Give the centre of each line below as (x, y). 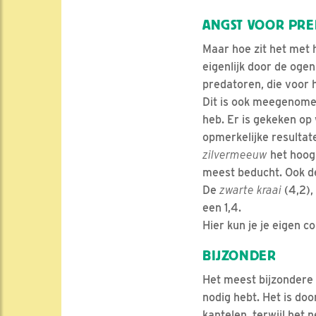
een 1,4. (222, 207)
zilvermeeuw (235, 154)
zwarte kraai (250, 190)
